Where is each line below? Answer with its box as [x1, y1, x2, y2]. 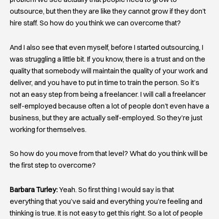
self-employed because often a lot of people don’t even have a [10, 101, 209, 110]
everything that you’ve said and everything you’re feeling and [10, 197, 202, 206]
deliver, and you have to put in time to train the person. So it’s [10, 78, 199, 87]
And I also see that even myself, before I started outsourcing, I [10, 43, 203, 52]
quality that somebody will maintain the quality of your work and [10, 66, 208, 75]
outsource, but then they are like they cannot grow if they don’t [10, 7, 206, 16]
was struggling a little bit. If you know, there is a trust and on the [10, 54, 205, 64]
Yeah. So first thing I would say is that [58, 185, 174, 194]
